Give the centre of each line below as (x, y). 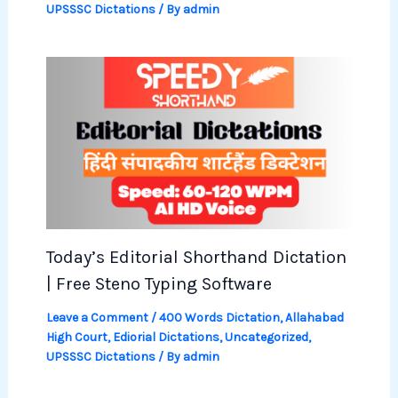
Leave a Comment (97, 317)
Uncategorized (266, 337)
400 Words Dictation (219, 317)
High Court (76, 337)
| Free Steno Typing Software (159, 283)
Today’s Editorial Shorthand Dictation (196, 257)
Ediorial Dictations (166, 337)
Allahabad (314, 317)
